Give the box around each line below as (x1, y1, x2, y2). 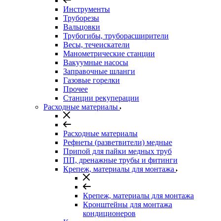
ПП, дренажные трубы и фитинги (63, 156, 178, 164)
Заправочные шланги (63, 67, 135, 75)
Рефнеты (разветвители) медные (63, 138, 172, 147)
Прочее (63, 85, 88, 93)
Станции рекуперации (63, 94, 139, 102)
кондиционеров (83, 209, 136, 218)
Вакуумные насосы (63, 58, 128, 67)
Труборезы (63, 14, 99, 22)
